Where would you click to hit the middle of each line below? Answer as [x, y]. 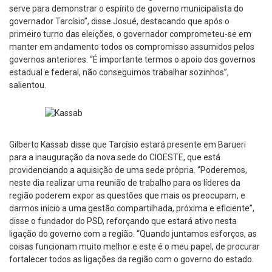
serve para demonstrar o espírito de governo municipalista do [126, 8]
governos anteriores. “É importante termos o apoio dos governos [132, 59]
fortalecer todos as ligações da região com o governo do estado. [131, 259]
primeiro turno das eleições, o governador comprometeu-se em [130, 34]
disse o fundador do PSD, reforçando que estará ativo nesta [123, 221]
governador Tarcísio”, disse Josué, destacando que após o [119, 21]
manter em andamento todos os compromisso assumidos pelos [132, 46]
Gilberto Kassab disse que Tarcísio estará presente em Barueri [127, 144]
